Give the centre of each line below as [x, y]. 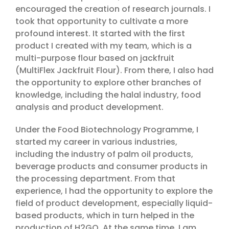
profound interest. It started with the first [100, 34]
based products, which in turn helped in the [105, 216]
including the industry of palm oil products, [104, 154]
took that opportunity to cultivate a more [102, 21]
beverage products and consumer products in [111, 167]
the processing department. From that [95, 179]
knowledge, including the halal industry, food [108, 95]
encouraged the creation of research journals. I [113, 9]
